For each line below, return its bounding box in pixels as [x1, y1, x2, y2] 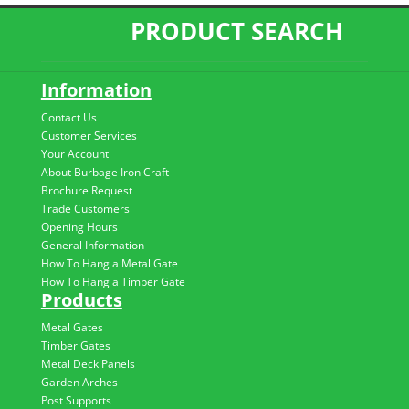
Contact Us [40, 109, 97, 125]
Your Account [40, 145, 109, 162]
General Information [40, 236, 144, 253]
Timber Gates [40, 337, 110, 353]
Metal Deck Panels [40, 355, 135, 372]
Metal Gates [40, 319, 103, 335]
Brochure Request [40, 182, 132, 198]
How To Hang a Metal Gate [40, 255, 178, 271]
